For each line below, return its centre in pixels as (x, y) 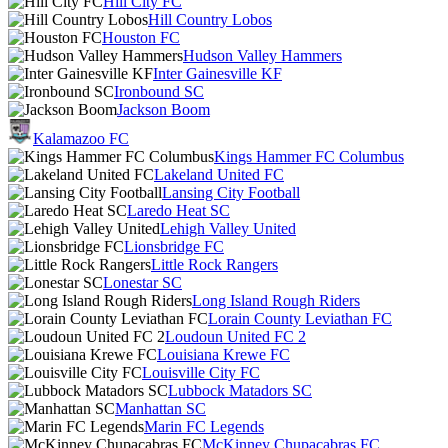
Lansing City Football (231, 192)
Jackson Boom (163, 109)
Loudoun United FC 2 (235, 336)
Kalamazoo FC (81, 138)
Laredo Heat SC (178, 210)
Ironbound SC (159, 91)
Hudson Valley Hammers (262, 55)
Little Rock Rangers (214, 264)
